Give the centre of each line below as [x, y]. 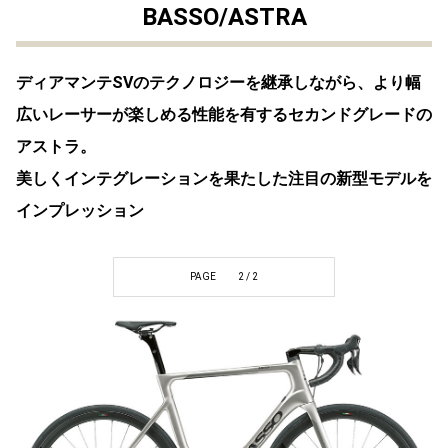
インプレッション [80, 211]
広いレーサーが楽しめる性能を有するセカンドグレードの [224, 115]
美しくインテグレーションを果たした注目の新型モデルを [224, 179]
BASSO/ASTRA [224, 17]
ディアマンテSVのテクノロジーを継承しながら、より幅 [218, 83]
